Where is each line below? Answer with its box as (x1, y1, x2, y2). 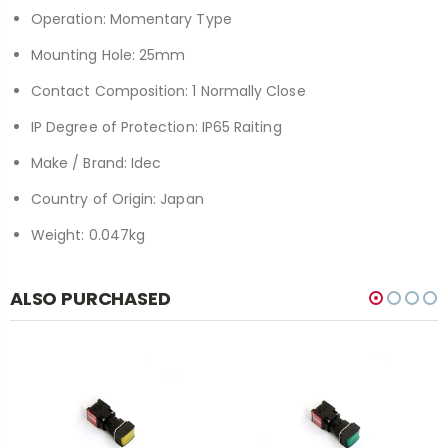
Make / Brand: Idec (31, 152, 162, 173)
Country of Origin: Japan (31, 188, 204, 209)
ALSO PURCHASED (10, 285, 171, 311)
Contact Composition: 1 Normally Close (31, 80, 306, 101)
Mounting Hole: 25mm (31, 44, 186, 65)
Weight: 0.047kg (31, 224, 146, 245)
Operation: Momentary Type (31, 8, 232, 29)
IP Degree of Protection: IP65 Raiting (31, 116, 282, 137)
